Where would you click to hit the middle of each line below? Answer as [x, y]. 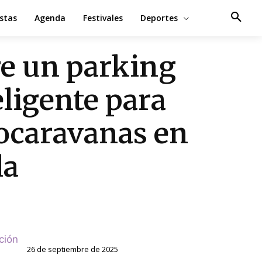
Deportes [159, 18]
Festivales [103, 18]
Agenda [50, 18]
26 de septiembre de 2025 [73, 249]
